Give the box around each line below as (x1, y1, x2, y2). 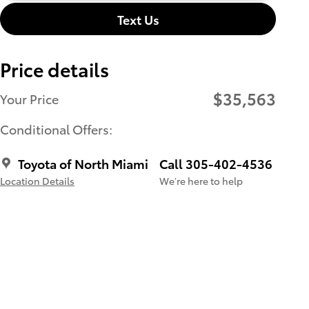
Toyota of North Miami (18, 154, 148, 172)
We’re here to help (159, 174, 243, 188)
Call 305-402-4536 (159, 154, 272, 172)
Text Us (117, 10, 159, 28)
